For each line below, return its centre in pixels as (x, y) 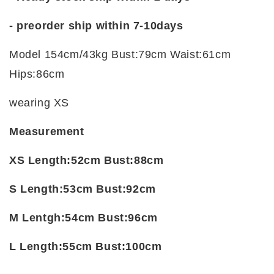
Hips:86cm (37, 74)
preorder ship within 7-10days (100, 26)
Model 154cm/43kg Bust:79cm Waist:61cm (120, 55)
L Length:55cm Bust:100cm (86, 247)
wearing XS (39, 103)
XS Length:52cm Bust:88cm (87, 161)
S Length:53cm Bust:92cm (83, 189)
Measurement (47, 132)
